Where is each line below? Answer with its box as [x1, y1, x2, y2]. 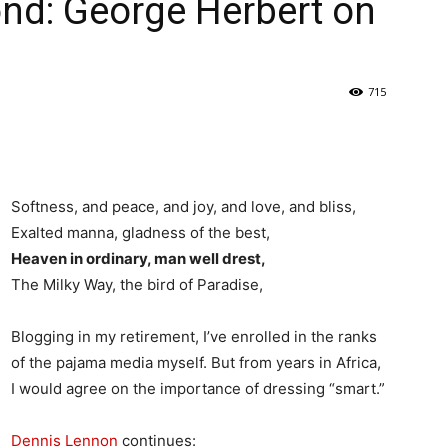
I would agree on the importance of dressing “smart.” [11, 378, 385, 398]
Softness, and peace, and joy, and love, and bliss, [11, 196, 356, 216]
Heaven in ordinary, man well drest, [11, 248, 266, 268]
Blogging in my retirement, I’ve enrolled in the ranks [11, 326, 377, 346]
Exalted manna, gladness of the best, [11, 222, 270, 242]
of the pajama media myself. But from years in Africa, [11, 352, 381, 372]
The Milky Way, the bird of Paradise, [11, 274, 263, 294]
